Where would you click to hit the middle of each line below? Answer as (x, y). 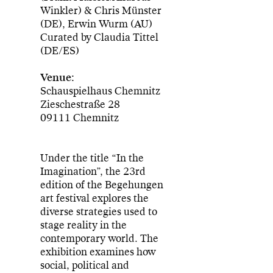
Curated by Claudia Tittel (100, 37)
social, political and (85, 265)
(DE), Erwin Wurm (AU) (97, 24)
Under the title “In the (92, 158)
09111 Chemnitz (80, 118)
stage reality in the (84, 225)
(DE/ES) (60, 51)
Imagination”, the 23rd (93, 171)
